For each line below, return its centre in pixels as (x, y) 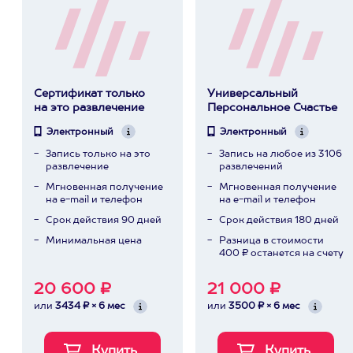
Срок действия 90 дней (103, 221)
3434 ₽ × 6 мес (90, 307)
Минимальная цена (93, 241)
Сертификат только (89, 94)
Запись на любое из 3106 (280, 154)
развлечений (251, 167)
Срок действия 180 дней (279, 221)
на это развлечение (89, 108)
